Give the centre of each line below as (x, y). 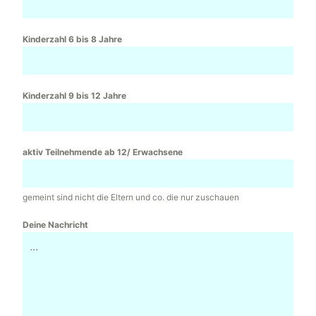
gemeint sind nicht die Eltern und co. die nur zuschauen (131, 197)
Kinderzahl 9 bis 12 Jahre (74, 96)
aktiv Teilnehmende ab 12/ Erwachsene (103, 152)
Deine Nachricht (55, 225)
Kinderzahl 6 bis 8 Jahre (72, 39)
